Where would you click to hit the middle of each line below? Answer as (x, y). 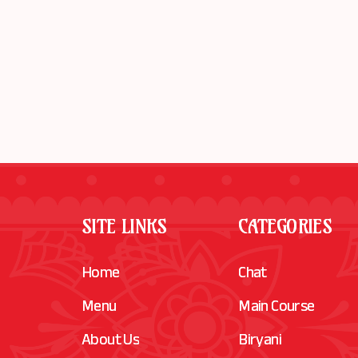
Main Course (276, 308)
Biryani (260, 341)
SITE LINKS (124, 227)
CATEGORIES (285, 227)
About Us (111, 341)
